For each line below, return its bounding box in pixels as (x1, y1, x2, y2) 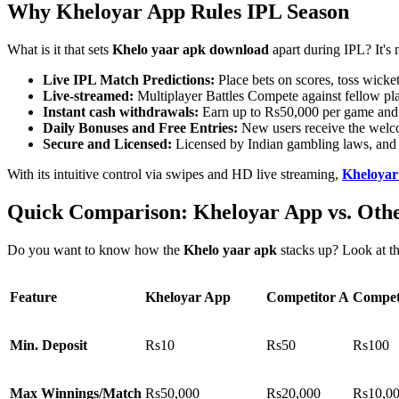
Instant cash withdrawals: (43, 103, 202, 119)
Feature (10, 289, 57, 305)
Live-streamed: (43, 87, 134, 103)
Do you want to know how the (7, 241, 183, 257)
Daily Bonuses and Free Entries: (43, 119, 238, 135)
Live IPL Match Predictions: (43, 71, 218, 87)
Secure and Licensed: (43, 135, 175, 151)
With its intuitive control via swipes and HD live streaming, (7, 166, 342, 182)
